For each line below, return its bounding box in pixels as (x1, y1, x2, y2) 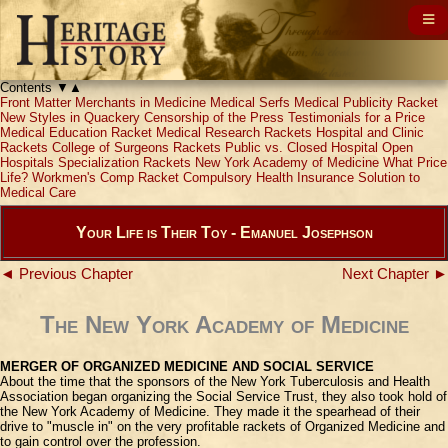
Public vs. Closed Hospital (225, 140, 378, 155)
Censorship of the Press (144, 110, 284, 125)
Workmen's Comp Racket (32, 170, 179, 185)
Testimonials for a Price (288, 110, 425, 125)
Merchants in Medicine (75, 95, 206, 110)
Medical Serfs (210, 95, 290, 110)
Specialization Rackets (58, 155, 191, 170)
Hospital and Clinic (316, 125, 424, 140)
